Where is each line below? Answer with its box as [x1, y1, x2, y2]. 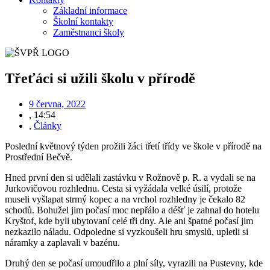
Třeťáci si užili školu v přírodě [5, 70, 195, 86]
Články [34, 120, 61, 131]
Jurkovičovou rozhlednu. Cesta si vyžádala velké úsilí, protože [5, 183, 242, 193]
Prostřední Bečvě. [5, 151, 72, 162]
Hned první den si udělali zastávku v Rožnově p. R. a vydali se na [5, 172, 256, 183]
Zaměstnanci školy [53, 27, 124, 37]
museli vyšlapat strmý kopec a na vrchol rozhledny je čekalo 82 [5, 193, 245, 204]
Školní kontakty [53, 16, 113, 27]
